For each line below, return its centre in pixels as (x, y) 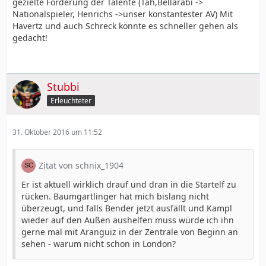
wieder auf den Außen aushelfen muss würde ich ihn (128, 220)
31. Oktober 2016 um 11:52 (57, 132)
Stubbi (63, 86)
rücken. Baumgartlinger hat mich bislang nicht (115, 196)
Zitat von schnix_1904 (81, 165)
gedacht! (30, 37)
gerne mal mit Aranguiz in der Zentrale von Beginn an (130, 232)
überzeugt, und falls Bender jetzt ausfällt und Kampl (127, 208)
